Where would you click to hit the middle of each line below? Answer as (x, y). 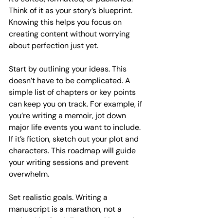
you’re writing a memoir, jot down (68, 116)
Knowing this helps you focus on (66, 22)
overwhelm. (29, 174)
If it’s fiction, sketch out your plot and (75, 139)
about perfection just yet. (54, 45)
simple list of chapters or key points (73, 92)
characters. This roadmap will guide (73, 151)
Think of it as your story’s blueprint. (72, 10)
